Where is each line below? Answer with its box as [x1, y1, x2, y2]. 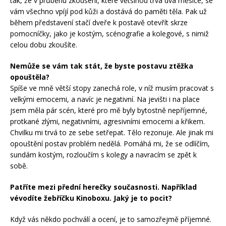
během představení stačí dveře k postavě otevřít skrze [10, 17, 188, 27]
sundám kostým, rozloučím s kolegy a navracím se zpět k [10, 149, 197, 159]
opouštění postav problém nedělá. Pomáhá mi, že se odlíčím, [10, 138, 210, 148]
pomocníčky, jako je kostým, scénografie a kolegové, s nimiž [10, 28, 209, 38]
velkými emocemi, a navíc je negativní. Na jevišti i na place [10, 94, 200, 104]
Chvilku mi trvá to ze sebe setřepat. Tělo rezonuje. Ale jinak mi [10, 127, 213, 137]
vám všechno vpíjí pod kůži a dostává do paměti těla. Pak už [10, 6, 207, 16]
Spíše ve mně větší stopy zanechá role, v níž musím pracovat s [10, 83, 214, 93]
